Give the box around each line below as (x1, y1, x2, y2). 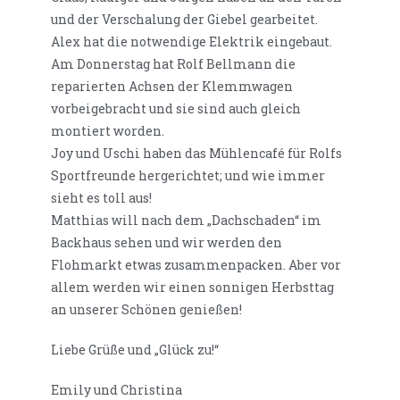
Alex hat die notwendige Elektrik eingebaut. (51, 33, 333, 51)
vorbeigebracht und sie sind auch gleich (51, 100, 302, 118)
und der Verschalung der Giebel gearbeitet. (51, 11, 319, 29)
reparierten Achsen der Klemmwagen (51, 78, 294, 96)
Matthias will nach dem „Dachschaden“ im (51, 212, 322, 229)
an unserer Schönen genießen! (51, 301, 243, 319)
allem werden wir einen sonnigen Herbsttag (51, 279, 335, 296)
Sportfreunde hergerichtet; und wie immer (51, 167, 326, 185)
